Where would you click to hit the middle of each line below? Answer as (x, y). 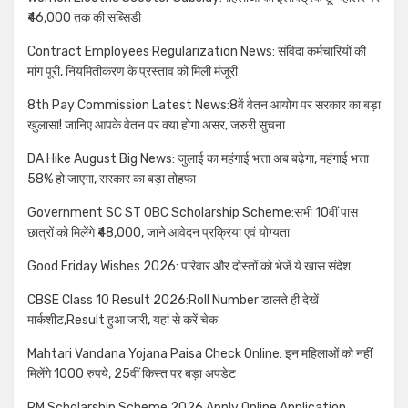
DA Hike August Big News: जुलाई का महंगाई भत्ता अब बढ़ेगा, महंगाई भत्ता (198, 159)
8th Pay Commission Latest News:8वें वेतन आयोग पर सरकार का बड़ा (204, 106)
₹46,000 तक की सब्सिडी (84, 18)
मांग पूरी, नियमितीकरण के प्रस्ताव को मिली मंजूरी (133, 72)
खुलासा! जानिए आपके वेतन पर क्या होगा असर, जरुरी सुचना (156, 126)
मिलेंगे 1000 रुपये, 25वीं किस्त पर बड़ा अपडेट (132, 374)
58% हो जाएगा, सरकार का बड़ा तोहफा (112, 179)
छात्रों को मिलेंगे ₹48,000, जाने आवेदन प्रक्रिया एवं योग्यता (158, 233)
